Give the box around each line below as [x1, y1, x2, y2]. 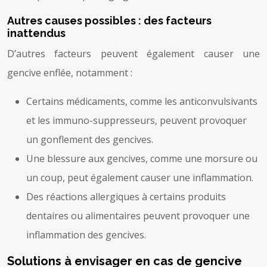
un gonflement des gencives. [26, 132, 153, 146]
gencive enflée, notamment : [7, 66, 132, 79]
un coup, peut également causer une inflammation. [26, 170, 253, 184]
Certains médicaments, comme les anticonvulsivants [26, 94, 257, 108]
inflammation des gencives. [26, 228, 146, 241]
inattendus [7, 26, 66, 39]
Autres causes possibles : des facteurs [7, 14, 212, 27]
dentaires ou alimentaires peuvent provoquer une [26, 209, 250, 222]
